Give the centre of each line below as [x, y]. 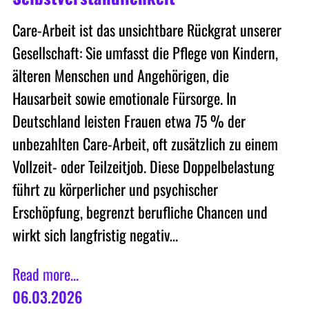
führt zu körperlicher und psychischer [115, 189]
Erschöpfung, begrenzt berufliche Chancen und [140, 212]
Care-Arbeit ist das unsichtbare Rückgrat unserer [147, 30]
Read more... [45, 274]
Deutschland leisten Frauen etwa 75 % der [129, 121]
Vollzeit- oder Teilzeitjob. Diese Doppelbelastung [143, 167]
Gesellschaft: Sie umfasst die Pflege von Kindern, [145, 53]
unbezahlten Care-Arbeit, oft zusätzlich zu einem [145, 144]
